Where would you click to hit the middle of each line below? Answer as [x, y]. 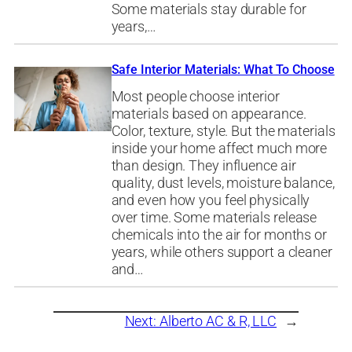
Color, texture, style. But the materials [223, 131]
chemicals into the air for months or [219, 235]
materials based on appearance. [209, 114]
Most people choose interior [195, 96]
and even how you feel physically [211, 200]
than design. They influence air [203, 165]
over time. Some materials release [214, 217]
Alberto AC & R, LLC [218, 321]
